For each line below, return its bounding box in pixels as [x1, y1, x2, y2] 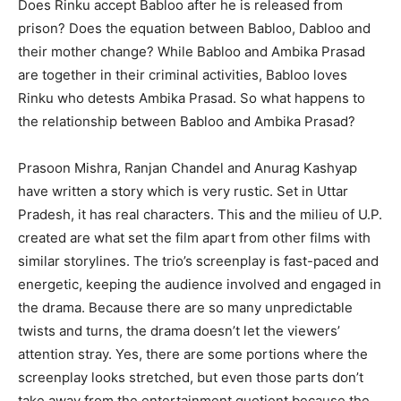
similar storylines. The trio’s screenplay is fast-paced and [18, 252, 379, 269]
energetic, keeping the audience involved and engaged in [18, 275, 381, 293]
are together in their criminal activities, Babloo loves [18, 65, 347, 83]
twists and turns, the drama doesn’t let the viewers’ [18, 321, 340, 339]
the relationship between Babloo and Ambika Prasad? [18, 112, 355, 130]
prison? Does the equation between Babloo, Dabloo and [18, 19, 371, 37]
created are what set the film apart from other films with [18, 228, 371, 246]
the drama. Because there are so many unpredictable [18, 298, 353, 316]
